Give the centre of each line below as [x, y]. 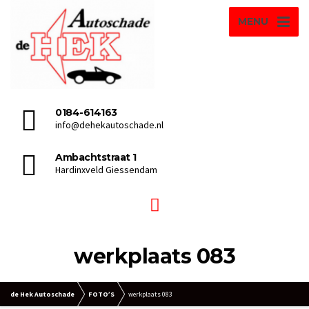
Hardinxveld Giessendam [106, 169]
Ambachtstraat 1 [96, 157]
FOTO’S [101, 294]
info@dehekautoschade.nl [109, 124]
